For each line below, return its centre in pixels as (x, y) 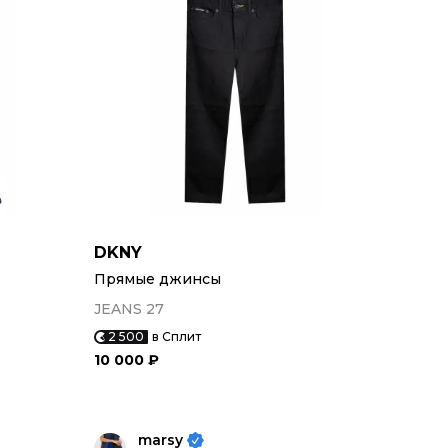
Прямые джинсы (157, 279)
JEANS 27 (129, 309)
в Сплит (176, 336)
